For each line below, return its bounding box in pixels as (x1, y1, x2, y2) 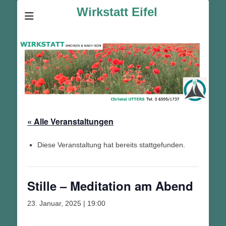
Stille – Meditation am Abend (27, 177, 193, 195)
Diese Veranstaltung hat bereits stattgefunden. (37, 141, 185, 149)
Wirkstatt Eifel (77, 5, 157, 19)
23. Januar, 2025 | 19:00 (27, 199, 105, 208)
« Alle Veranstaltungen (27, 116, 114, 128)
